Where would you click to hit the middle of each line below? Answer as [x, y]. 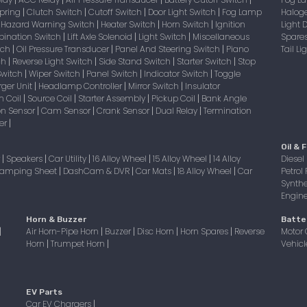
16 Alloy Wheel [121, 159]
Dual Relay [177, 111]
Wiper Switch [56, 74]
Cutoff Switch [116, 12]
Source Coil [51, 98]
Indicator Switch [177, 74]
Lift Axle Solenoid [101, 37]
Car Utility [69, 159]
